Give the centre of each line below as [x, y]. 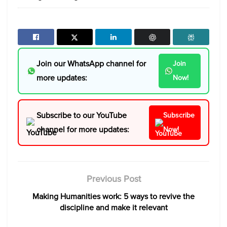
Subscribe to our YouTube [82, 116]
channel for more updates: [83, 130]
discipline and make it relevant [113, 208]
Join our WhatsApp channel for [91, 64]
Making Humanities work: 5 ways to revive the [113, 197]
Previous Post [113, 179]
